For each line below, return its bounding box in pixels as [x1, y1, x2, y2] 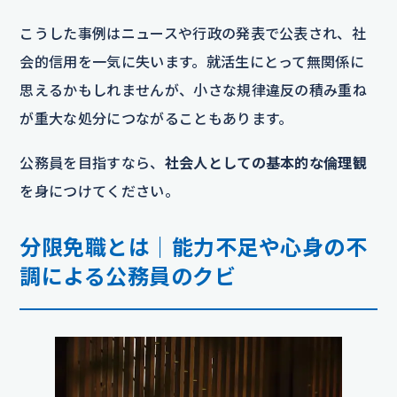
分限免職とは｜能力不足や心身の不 [19, 233, 368, 260]
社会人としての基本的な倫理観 [164, 153, 368, 171]
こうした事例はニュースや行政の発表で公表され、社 [19, 24, 367, 42]
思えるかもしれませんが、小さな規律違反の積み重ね [19, 81, 368, 98]
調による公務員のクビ [19, 262, 237, 289]
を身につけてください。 [19, 182, 179, 199]
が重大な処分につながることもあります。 [19, 109, 293, 127]
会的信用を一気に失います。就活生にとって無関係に [19, 52, 365, 70]
